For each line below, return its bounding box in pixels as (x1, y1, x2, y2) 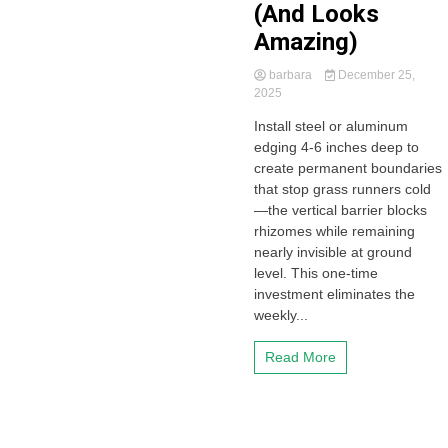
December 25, (335, 68, 416, 82)
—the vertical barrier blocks (253, 202, 427, 218)
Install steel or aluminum (253, 118, 408, 134)
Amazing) (253, 28, 358, 56)
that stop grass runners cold (253, 181, 431, 197)
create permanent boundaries (253, 160, 442, 176)
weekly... (253, 307, 308, 323)
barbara (265, 68, 315, 82)
